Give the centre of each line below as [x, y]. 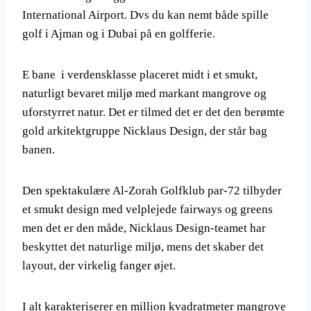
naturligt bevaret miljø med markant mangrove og [144, 93]
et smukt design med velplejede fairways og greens [148, 209]
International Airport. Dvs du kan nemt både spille [145, 15]
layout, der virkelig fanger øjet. [99, 266]
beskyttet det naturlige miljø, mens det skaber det [143, 247]
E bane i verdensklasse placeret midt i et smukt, [140, 75]
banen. [39, 150]
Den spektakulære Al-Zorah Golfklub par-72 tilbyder [152, 191]
